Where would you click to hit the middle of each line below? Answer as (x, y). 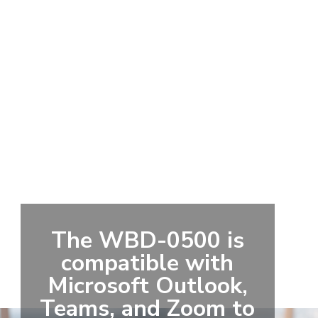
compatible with (148, 263)
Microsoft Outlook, (147, 286)
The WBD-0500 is (147, 241)
